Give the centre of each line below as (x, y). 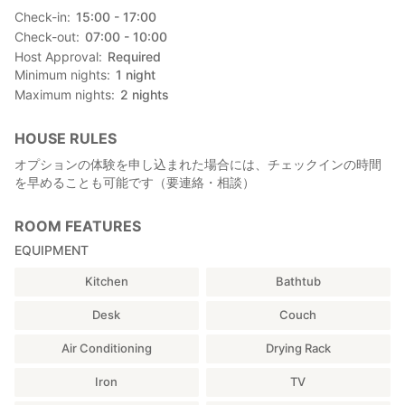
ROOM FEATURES (78, 226)
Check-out (45, 37)
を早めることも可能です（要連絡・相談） (135, 183)
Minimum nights (61, 75)
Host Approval (57, 57)
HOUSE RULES (66, 139)
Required (134, 57)
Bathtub (298, 282)
